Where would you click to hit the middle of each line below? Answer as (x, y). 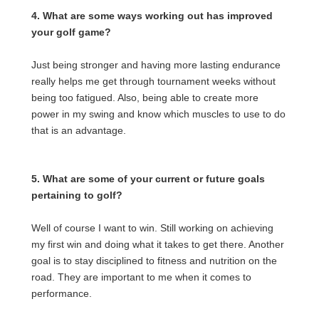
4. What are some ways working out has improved (152, 16)
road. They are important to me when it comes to (141, 277)
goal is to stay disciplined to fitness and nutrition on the (154, 261)
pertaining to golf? (77, 195)
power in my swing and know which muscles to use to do (158, 114)
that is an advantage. (79, 130)
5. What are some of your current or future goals (148, 179)
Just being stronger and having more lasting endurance (156, 65)
